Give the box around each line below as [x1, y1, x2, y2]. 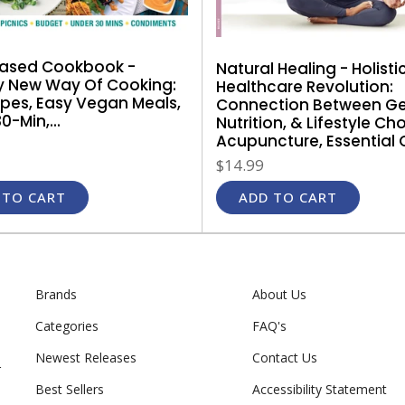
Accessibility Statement [252, 380, 387, 398]
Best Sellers [35, 380, 104, 398]
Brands [35, 285, 77, 303]
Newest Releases [35, 348, 137, 366]
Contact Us [252, 348, 317, 366]
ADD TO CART [239, 187, 337, 206]
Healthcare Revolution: [216, 75, 393, 98]
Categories [35, 316, 99, 334]
